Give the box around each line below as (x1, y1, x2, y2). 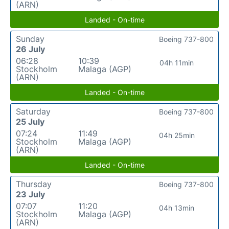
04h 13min (159, 203, 195, 212)
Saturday (16, 106, 51, 117)
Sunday (16, 34, 44, 44)
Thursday (16, 179, 52, 189)
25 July (16, 117, 44, 127)
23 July (16, 189, 45, 199)
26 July (16, 44, 45, 54)
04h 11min (159, 58, 194, 67)
